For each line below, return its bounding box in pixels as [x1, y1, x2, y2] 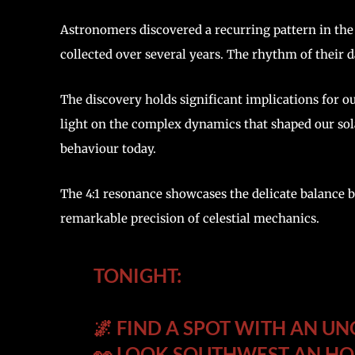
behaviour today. [60, 141, 159, 156]
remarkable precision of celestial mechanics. [60, 211, 319, 226]
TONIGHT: [94, 264, 182, 287]
